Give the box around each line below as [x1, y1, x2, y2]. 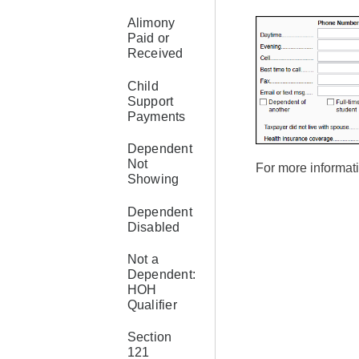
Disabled [127, 220, 180, 234]
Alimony [127, 16, 175, 30]
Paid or [127, 31, 170, 46]
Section [127, 330, 172, 345]
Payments [127, 109, 186, 123]
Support [127, 94, 174, 108]
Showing [127, 172, 179, 187]
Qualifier [127, 297, 177, 312]
